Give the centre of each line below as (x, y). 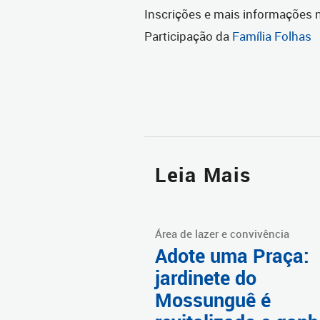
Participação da (188, 36)
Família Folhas (272, 36)
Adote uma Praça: (232, 256)
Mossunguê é (213, 300)
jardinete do (206, 278)
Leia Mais (203, 175)
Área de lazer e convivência (222, 234)
